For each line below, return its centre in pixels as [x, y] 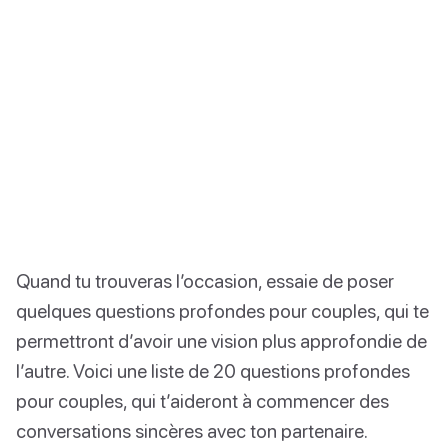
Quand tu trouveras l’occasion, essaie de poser [205, 280]
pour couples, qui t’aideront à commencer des [202, 400]
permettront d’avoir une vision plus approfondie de [221, 340]
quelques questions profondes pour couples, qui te [222, 310]
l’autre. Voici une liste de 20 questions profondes [213, 370]
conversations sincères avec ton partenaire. [192, 430]
